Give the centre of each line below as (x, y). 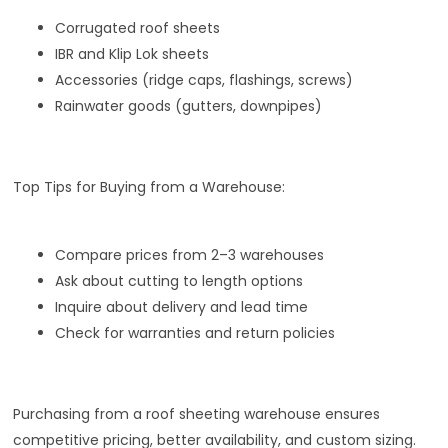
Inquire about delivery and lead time (182, 306)
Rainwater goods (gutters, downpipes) (189, 105)
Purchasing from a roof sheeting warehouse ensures (197, 413)
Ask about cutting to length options (179, 280)
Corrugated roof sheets (138, 27)
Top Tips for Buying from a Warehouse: (149, 186)
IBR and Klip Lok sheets (132, 53)
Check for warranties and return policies (195, 332)
